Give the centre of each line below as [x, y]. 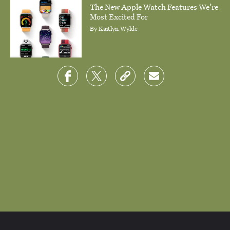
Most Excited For [119, 16]
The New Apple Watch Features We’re [154, 6]
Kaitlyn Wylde [118, 28]
